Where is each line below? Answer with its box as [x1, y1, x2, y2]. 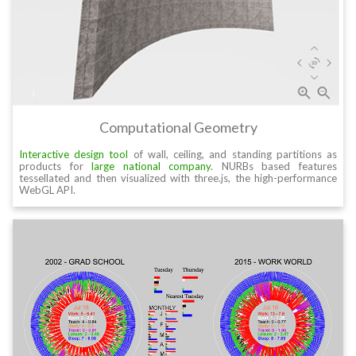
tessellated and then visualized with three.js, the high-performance [19, 172, 337, 184]
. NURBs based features [211, 160, 338, 172]
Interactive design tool [19, 148, 129, 161]
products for [19, 160, 92, 172]
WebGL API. [19, 184, 75, 196]
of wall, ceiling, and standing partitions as [128, 148, 338, 161]
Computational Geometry [99, 118, 257, 136]
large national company [91, 160, 211, 172]
